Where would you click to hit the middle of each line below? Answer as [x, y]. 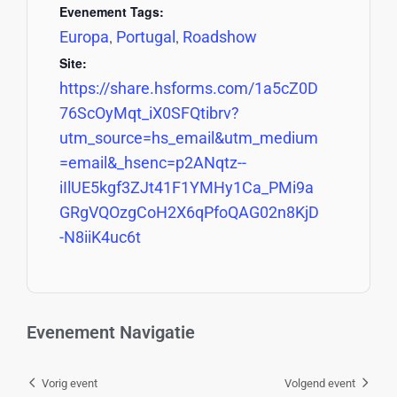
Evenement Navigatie [111, 332]
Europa [84, 36]
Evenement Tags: [111, 11]
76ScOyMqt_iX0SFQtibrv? [149, 113]
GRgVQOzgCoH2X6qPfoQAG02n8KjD [189, 212]
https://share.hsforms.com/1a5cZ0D [188, 88]
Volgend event [320, 384]
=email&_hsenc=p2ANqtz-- [152, 162]
